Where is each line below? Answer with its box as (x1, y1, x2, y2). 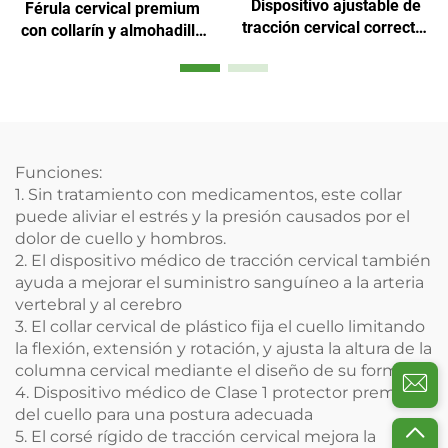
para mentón (66, 42, 158, 62)
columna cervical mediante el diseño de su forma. (15, 361, 411, 381)
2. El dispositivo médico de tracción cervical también (15, 251, 431, 271)
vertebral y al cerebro (15, 295, 182, 315)
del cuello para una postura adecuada (15, 405, 313, 425)
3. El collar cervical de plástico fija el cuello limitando (15, 317, 425, 337)
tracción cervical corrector (242, 17, 430, 37)
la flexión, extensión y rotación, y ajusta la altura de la (15, 339, 432, 359)
